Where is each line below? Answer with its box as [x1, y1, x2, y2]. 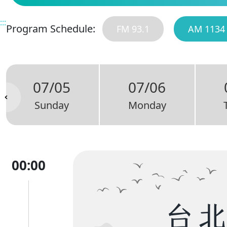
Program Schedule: [6, 22, 95, 35]
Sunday [34, 98, 69, 112]
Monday [128, 98, 166, 112]
